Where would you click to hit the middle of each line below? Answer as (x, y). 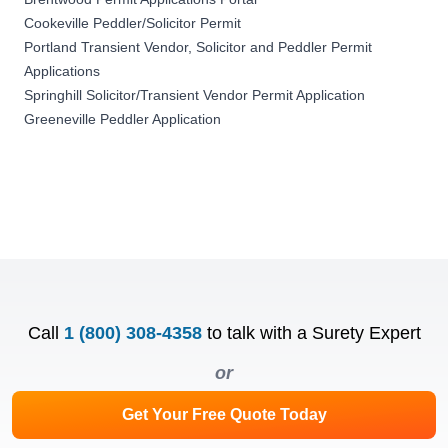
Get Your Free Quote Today (224, 414)
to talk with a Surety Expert (313, 332)
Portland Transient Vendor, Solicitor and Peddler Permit (198, 46)
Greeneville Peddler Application (122, 118)
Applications (62, 70)
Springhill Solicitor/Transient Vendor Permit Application (194, 94)
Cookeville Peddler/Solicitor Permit (132, 22)
